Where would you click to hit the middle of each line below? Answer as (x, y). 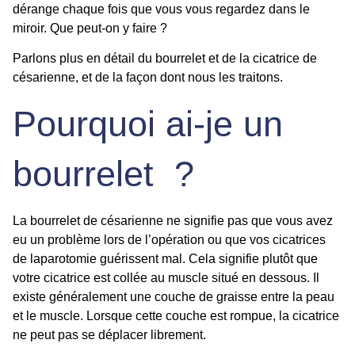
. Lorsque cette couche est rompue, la (186, 315)
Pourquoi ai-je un (148, 124)
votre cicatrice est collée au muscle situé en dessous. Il (166, 277)
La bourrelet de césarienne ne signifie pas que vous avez (173, 220)
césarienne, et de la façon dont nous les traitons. (148, 78)
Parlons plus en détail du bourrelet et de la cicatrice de (165, 59)
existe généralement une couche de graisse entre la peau (174, 296)
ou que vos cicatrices (267, 239)
